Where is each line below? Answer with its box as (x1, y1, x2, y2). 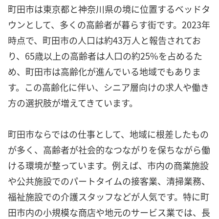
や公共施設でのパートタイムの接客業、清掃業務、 (8, 174, 210, 187)
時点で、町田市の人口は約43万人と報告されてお (8, 33, 201, 46)
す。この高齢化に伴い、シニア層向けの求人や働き (8, 80, 209, 93)
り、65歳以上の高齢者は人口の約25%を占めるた (8, 49, 202, 62)
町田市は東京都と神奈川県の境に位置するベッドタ (8, 2, 210, 15)
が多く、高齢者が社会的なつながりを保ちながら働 (8, 143, 210, 156)
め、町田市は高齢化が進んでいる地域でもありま (8, 65, 201, 78)
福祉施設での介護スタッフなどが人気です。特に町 (8, 190, 209, 203)
